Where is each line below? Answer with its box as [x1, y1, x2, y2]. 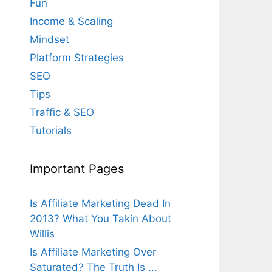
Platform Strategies [29, 52, 124, 64]
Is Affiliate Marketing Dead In [29, 197, 171, 209]
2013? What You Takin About [29, 212, 171, 225]
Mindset [29, 33, 69, 46]
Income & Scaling [29, 15, 113, 27]
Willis [29, 228, 55, 240]
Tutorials [29, 124, 72, 137]
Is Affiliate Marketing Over [29, 246, 156, 258]
